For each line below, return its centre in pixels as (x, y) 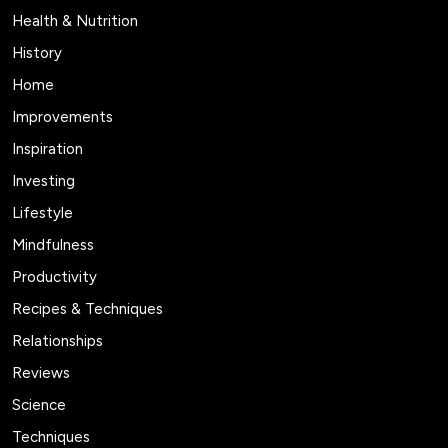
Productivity (54, 276)
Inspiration (47, 148)
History (37, 52)
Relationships (57, 340)
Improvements (62, 116)
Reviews (41, 372)
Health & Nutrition (75, 20)
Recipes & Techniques (87, 308)
